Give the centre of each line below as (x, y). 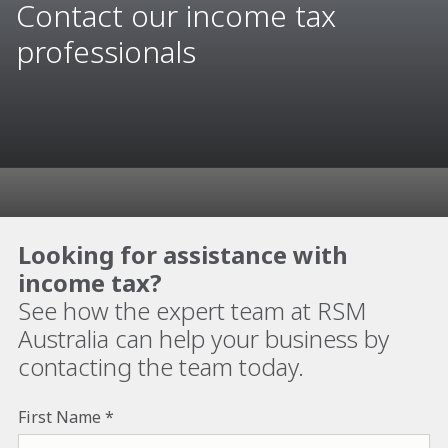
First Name (59, 417)
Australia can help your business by (203, 338)
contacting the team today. (161, 366)
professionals (106, 51)
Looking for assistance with (183, 254)
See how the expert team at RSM (192, 310)
